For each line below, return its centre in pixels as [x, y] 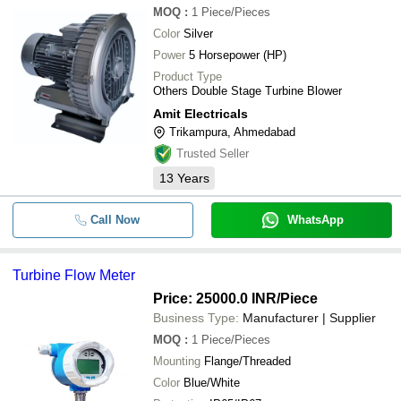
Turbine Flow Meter [74, 275]
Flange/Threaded [247, 361]
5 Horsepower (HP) [238, 55]
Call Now [115, 220]
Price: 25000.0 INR [215, 299]
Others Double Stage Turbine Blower [247, 91]
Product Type [188, 77]
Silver [198, 34]
